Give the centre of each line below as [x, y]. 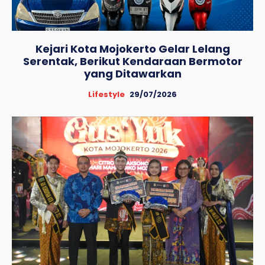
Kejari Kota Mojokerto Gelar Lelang [132, 49]
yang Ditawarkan [132, 73]
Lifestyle [106, 94]
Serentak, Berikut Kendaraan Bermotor [132, 61]
